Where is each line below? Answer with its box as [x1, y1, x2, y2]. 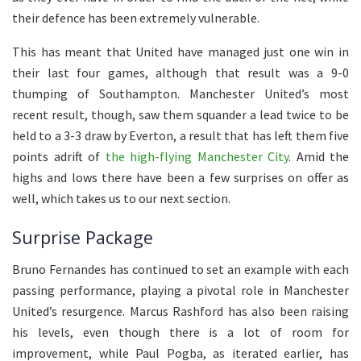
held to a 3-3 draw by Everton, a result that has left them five [12, 127, 349, 143]
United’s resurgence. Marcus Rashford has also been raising [12, 302, 349, 319]
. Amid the [288, 147, 349, 164]
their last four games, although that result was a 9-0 [12, 64, 349, 81]
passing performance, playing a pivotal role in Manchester [12, 281, 349, 298]
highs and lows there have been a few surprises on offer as [12, 168, 349, 185]
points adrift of [12, 147, 106, 164]
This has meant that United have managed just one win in [12, 43, 349, 60]
